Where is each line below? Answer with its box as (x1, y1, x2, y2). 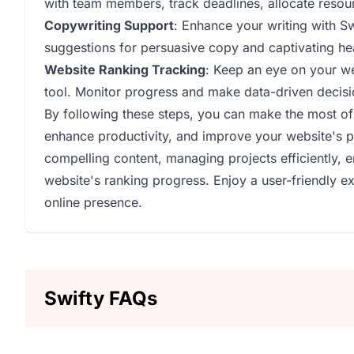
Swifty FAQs (44, 287, 157, 310)
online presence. (44, 194, 142, 210)
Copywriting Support (44, 17, 174, 33)
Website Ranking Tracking (44, 62, 205, 77)
